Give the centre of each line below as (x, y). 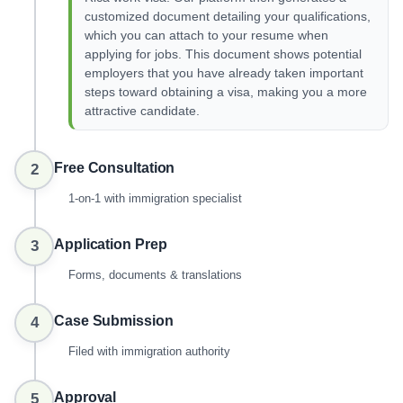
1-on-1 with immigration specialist (155, 198)
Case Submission (114, 321)
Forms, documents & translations (155, 275)
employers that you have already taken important (224, 73)
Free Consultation (115, 168)
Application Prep (111, 244)
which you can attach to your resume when (206, 36)
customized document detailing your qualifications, (228, 17)
